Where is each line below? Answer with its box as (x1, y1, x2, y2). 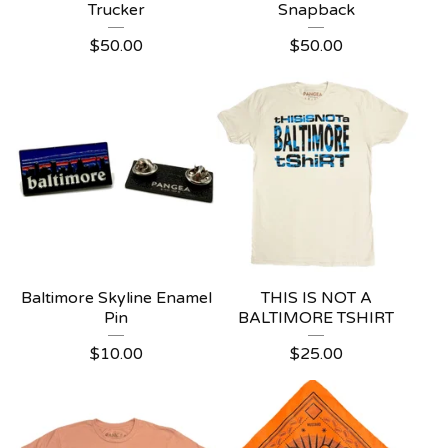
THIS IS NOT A (260, 288, 372, 308)
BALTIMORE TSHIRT (238, 308, 394, 328)
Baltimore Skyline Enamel (20, 288, 212, 308)
